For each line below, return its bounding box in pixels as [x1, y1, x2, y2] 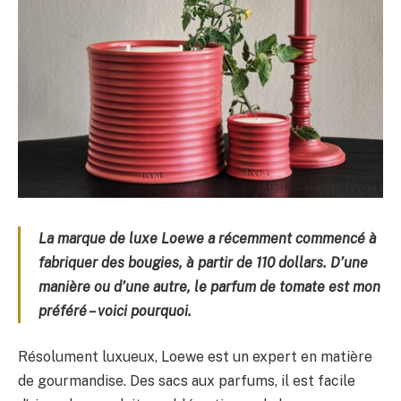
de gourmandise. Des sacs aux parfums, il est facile [18, 372, 355, 390]
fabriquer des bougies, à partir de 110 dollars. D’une [38, 253, 368, 271]
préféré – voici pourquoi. [38, 302, 192, 320]
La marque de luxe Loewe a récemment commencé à [38, 229, 377, 247]
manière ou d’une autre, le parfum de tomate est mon [38, 277, 380, 295]
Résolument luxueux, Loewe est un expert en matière [18, 348, 372, 366]
